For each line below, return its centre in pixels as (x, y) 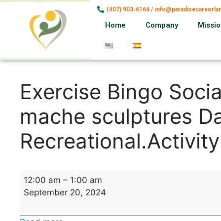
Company (162, 25)
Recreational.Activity (120, 141)
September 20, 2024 (65, 192)
